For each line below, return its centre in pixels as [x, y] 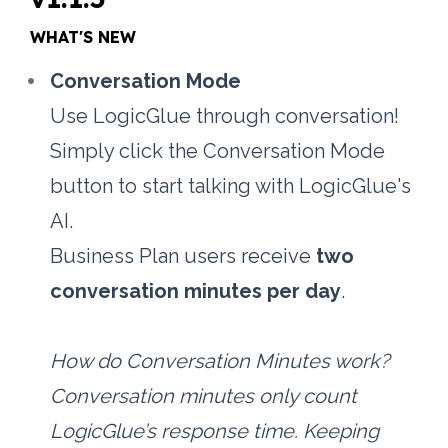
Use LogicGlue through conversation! [225, 116]
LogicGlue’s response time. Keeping [215, 431]
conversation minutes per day [196, 291]
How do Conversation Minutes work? [220, 361]
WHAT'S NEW [83, 37]
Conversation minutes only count [204, 396]
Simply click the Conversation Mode [218, 151]
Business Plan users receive [183, 256]
